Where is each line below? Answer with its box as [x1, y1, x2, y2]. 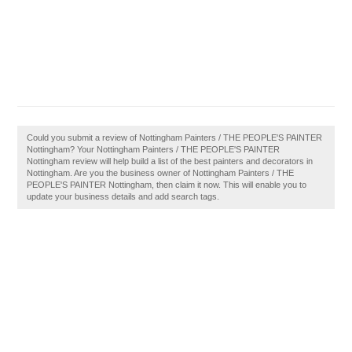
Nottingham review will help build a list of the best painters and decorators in [27, 156, 313, 166]
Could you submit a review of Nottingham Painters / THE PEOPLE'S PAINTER [27, 133, 323, 142]
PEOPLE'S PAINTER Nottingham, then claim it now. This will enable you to [27, 180, 307, 189]
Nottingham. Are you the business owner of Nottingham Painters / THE [27, 168, 295, 178]
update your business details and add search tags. [27, 192, 220, 201]
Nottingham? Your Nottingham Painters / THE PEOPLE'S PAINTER [27, 145, 280, 154]
